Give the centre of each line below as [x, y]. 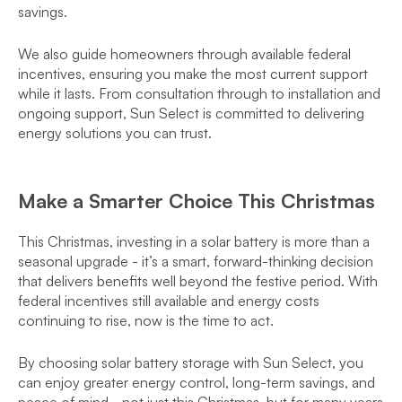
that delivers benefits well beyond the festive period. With [198, 281]
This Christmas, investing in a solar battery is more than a [194, 241]
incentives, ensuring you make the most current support [193, 74]
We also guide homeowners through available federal [184, 54]
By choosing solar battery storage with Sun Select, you [191, 363]
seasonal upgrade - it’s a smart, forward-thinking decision [196, 261]
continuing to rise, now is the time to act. [146, 320]
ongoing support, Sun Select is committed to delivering [191, 113]
